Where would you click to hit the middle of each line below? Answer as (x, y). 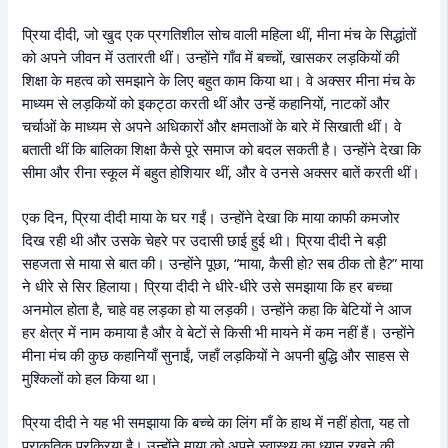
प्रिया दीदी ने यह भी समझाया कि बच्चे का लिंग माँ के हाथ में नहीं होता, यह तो (216, 422)
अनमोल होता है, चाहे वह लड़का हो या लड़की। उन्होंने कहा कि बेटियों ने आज (217, 308)
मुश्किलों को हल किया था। (90, 377)
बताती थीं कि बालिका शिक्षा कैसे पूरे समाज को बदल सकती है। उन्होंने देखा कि (222, 148)
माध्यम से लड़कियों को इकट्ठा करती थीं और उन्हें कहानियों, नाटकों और (206, 102)
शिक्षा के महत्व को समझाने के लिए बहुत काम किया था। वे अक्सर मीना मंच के (219, 79)
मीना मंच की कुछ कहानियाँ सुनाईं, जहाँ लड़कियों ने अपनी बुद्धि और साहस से (216, 354)
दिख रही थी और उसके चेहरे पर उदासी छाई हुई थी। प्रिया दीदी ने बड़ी (204, 239)
